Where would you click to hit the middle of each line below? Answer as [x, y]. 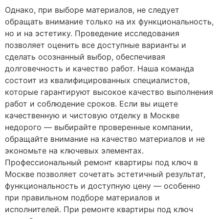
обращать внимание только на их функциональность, [109, 21]
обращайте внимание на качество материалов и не [105, 139]
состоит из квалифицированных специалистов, [97, 80]
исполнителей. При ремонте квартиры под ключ [99, 209]
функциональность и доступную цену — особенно [103, 186]
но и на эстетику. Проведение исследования [92, 33]
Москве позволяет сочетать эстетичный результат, [105, 174]
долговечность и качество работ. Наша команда [99, 68]
